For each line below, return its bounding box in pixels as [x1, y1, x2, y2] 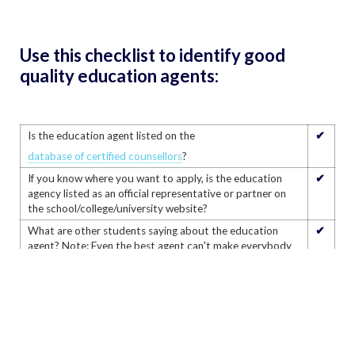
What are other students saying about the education [27, 224, 278, 238]
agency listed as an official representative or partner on [27, 187, 286, 200]
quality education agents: [20, 65, 219, 87]
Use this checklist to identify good [20, 44, 285, 67]
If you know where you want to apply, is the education [27, 172, 282, 185]
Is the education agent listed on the [27, 129, 195, 143]
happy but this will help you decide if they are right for [27, 254, 281, 268]
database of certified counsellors [27, 150, 182, 163]
